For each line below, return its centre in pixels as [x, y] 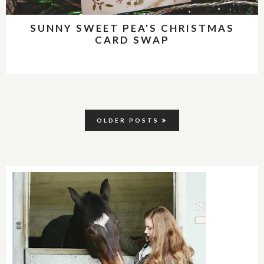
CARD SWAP [132, 40]
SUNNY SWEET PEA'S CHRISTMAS [132, 28]
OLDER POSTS [128, 120]
